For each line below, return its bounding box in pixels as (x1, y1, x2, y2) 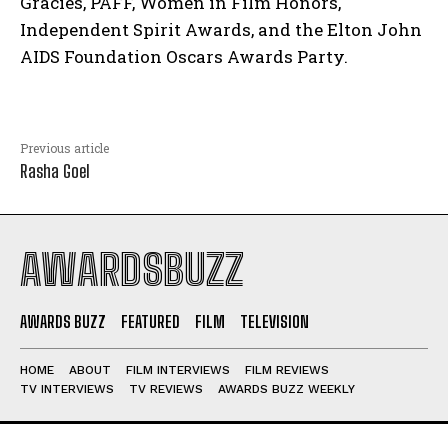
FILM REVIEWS (245, 362, 329, 377)
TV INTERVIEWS (20, 381, 114, 396)
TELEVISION (240, 311, 309, 331)
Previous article (20, 139, 109, 156)
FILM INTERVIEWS (126, 362, 230, 377)
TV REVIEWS (129, 381, 203, 396)
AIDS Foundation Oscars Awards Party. (20, 44, 348, 68)
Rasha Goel (20, 159, 90, 182)
